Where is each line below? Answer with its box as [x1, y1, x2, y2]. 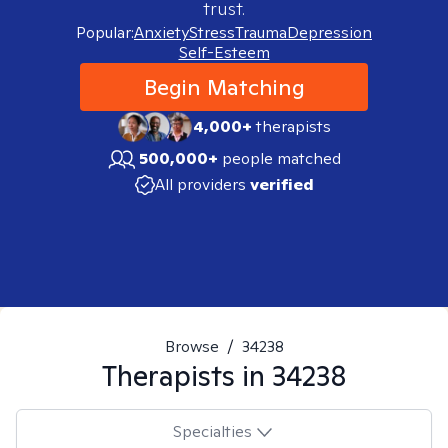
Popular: [76, 22, 134, 43]
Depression [287, 22, 372, 43]
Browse [164, 336, 219, 357]
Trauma [235, 22, 287, 43]
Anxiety [134, 22, 189, 43]
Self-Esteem [178, 42, 270, 63]
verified [249, 174, 314, 195]
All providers [154, 174, 246, 195]
